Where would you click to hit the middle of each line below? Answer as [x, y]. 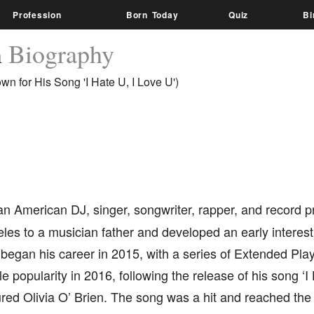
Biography [61, 53]
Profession [37, 15]
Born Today [152, 15]
